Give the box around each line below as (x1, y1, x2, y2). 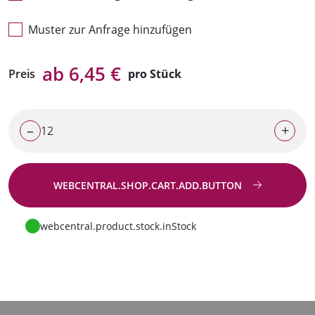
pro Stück (128, 66, 181, 82)
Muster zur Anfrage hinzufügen (28, 21, 192, 37)
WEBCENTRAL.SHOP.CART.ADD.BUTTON (53, 178, 245, 192)
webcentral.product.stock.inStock (40, 219, 196, 233)
